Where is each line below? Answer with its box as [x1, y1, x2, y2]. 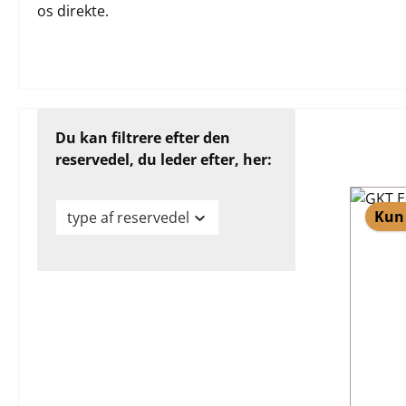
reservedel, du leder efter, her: [55, 150, 272, 169]
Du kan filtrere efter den [55, 128, 230, 148]
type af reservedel [67, 208, 189, 227]
